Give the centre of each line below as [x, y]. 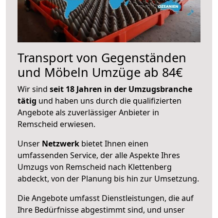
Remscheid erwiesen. [56, 124]
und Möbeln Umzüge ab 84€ [100, 72]
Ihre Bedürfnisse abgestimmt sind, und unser [101, 209]
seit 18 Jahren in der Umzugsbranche [121, 89]
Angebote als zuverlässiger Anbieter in [88, 112]
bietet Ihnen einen [114, 143]
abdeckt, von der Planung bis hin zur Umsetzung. [108, 178]
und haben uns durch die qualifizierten [109, 100]
